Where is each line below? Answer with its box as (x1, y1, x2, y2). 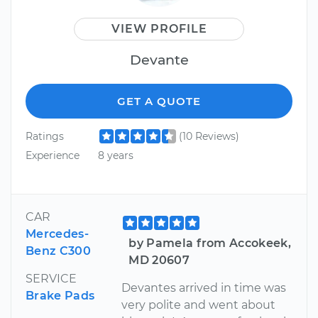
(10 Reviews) (178, 129, 239, 143)
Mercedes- (26, 226, 89, 241)
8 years (97, 149, 133, 163)
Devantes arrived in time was (121, 280, 287, 295)
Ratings (26, 129, 64, 143)
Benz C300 (26, 243, 91, 258)
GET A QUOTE (117, 94, 201, 108)
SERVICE (26, 271, 77, 285)
